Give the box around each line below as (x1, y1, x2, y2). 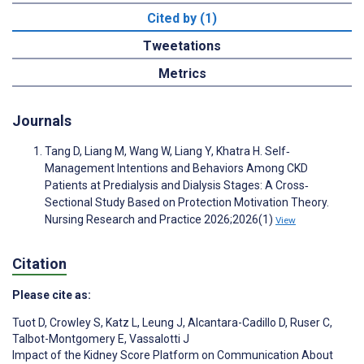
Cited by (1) (147, 11, 217, 27)
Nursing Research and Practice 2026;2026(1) (45, 213, 275, 227)
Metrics (158, 66, 206, 82)
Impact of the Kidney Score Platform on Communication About (12, 349, 333, 362)
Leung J (140, 316, 183, 330)
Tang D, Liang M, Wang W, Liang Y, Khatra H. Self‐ (45, 145, 290, 158)
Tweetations (143, 38, 221, 54)
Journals (12, 112, 71, 130)
